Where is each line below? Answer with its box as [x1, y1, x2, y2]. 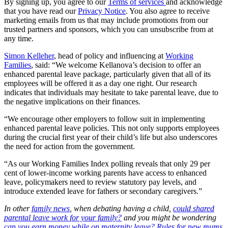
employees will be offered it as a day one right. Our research [4, 78, 197, 88]
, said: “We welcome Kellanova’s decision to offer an [31, 60, 201, 69]
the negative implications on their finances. [4, 97, 140, 106]
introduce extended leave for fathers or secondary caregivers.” [4, 186, 202, 195]
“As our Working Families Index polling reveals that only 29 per [4, 159, 210, 168]
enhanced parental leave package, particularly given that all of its [4, 69, 211, 78]
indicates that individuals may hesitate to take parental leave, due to [4, 88, 218, 97]
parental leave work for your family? [4, 213, 122, 222]
